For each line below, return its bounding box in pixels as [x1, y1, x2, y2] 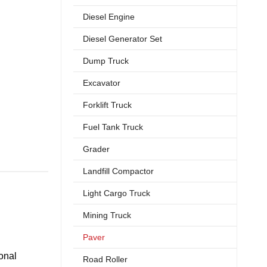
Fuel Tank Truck [83, 122, 143, 132]
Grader [83, 144, 110, 154]
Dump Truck [83, 56, 129, 66]
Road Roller [83, 254, 128, 264]
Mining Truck [83, 210, 131, 220]
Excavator [83, 78, 120, 88]
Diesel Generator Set [83, 34, 162, 44]
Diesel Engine [83, 12, 135, 21]
